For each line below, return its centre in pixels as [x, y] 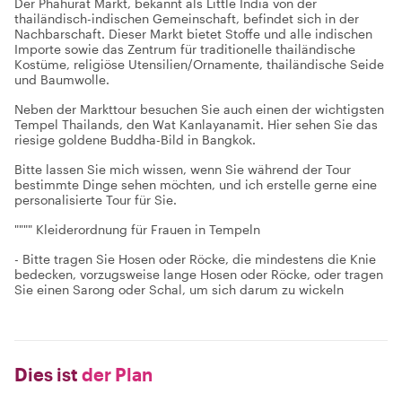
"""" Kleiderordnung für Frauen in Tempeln [137, 229]
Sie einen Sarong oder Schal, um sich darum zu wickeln [179, 289]
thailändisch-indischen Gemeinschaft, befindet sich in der [187, 18]
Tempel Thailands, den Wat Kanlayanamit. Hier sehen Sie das [196, 124]
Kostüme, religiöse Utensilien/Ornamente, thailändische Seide [199, 64]
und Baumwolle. [62, 79]
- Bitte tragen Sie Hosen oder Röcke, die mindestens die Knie [195, 259]
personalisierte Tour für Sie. [96, 200]
